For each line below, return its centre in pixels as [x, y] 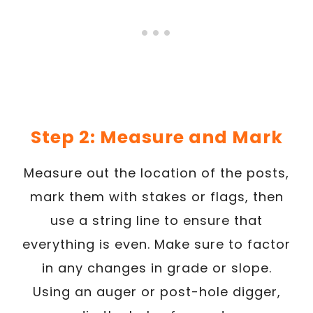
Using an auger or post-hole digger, [156, 291]
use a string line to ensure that [156, 220]
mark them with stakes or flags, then [156, 196]
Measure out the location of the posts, [156, 173]
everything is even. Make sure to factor [156, 244]
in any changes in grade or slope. [156, 268]
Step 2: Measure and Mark [156, 137]
